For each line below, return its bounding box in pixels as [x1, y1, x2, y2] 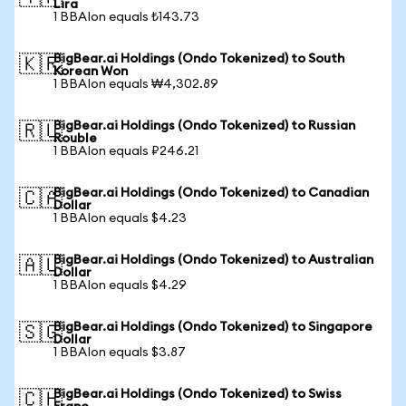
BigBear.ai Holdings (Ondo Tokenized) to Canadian [53, 187, 369, 199]
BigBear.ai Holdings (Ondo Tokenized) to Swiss [53, 388, 342, 401]
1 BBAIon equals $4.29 [53, 279, 187, 292]
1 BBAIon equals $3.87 [53, 346, 186, 359]
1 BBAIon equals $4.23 [53, 212, 187, 225]
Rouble [53, 132, 97, 145]
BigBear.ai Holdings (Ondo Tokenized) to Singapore [53, 321, 372, 333]
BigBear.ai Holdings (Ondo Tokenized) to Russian [53, 120, 355, 132]
